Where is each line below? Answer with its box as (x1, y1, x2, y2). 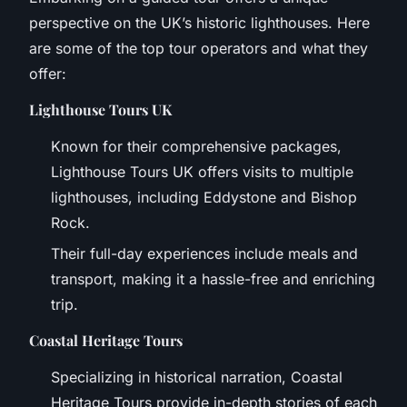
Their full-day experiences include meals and (51, 244, 358, 263)
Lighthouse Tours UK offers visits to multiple (51, 162, 353, 181)
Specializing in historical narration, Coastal (51, 368, 342, 387)
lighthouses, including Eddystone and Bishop (51, 187, 357, 206)
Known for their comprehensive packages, (51, 136, 342, 155)
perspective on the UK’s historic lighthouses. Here (29, 13, 370, 32)
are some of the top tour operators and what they (29, 38, 368, 57)
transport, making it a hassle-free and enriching (51, 270, 375, 289)
